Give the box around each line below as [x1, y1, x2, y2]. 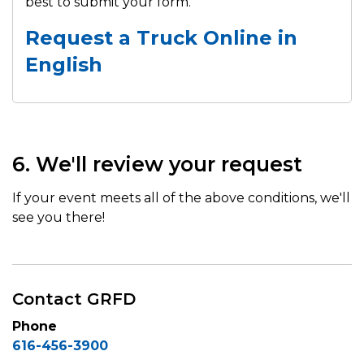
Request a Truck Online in [25, 26, 297, 50]
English [25, 53, 102, 76]
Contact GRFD [12, 289, 136, 309]
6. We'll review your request [12, 152, 302, 176]
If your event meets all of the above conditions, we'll [12, 190, 350, 206]
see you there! [12, 210, 105, 225]
